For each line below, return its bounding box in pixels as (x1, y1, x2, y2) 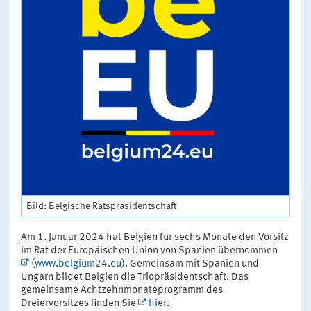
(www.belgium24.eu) (31, 259, 125, 270)
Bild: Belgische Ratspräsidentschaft (26, 201, 176, 212)
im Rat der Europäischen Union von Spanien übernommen (21, 246, 278, 257)
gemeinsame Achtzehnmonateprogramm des (21, 285, 223, 296)
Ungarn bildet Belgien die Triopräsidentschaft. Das (21, 272, 249, 283)
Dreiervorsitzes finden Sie (21, 299, 138, 310)
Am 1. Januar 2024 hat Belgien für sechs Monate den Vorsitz (21, 233, 289, 244)
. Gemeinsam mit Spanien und (125, 259, 259, 270)
